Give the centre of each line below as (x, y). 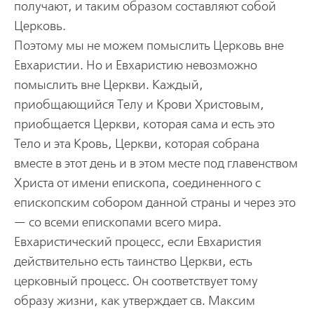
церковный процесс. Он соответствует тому (136, 281)
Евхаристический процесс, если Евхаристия (137, 242)
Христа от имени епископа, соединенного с (137, 183)
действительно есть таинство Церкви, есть (133, 261)
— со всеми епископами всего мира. (117, 222)
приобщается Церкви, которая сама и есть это (144, 124)
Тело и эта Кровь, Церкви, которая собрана (136, 144)
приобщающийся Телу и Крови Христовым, (139, 104)
